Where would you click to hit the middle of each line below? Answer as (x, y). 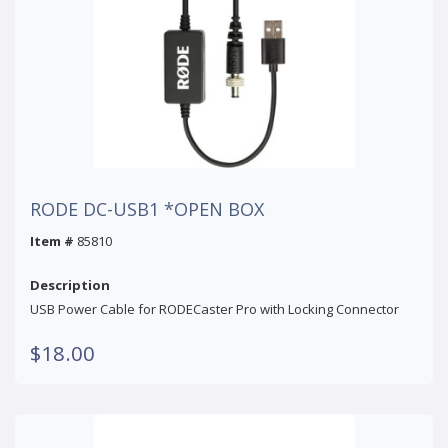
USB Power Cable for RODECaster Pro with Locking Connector (214, 308)
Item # (52, 240)
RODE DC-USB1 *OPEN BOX (147, 208)
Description (70, 284)
